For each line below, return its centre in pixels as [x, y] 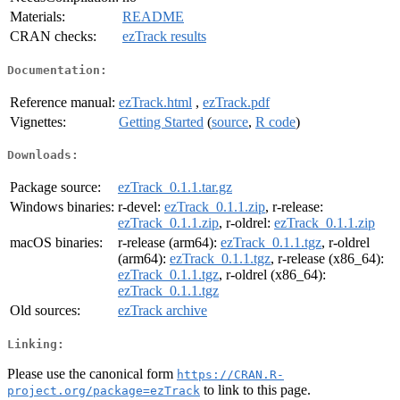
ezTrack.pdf [236, 102]
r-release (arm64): [169, 243]
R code [275, 121]
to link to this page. [255, 389]
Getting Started [161, 121]
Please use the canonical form [92, 373]
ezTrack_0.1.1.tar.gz [175, 187]
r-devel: [141, 207]
